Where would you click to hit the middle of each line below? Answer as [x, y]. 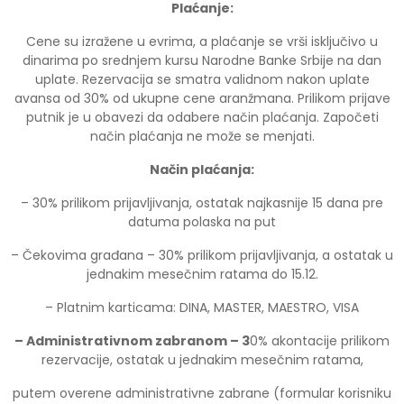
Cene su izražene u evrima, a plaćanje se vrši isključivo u [202, 41]
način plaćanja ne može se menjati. [202, 136]
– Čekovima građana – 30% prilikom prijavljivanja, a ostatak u [202, 255]
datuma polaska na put [202, 221]
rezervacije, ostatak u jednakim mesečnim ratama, [202, 359]
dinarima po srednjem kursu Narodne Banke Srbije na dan [202, 60]
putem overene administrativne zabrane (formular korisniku [202, 393]
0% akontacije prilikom [320, 340]
